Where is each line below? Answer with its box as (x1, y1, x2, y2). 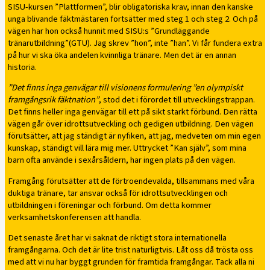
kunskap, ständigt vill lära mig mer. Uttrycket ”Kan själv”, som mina (8, 142, 246, 155)
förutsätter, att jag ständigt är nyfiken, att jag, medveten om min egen (8, 130, 261, 143)
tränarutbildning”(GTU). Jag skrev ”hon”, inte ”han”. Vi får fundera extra (8, 36, 262, 49)
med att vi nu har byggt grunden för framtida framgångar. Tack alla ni (8, 256, 254, 269)
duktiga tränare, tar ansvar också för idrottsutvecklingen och (8, 186, 228, 199)
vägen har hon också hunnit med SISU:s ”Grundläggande (8, 24, 210, 37)
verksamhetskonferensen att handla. (8, 210, 141, 224)
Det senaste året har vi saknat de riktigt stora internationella (8, 231, 227, 245)
